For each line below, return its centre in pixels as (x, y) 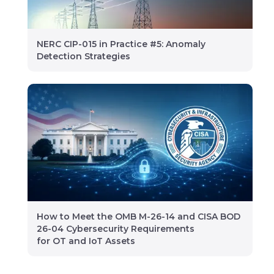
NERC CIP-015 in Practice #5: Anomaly (121, 44)
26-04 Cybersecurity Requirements (116, 229)
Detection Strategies (83, 56)
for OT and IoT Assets (87, 241)
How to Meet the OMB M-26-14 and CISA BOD (139, 217)
